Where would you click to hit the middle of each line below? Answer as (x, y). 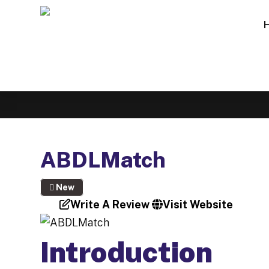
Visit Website (198, 204)
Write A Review (110, 204)
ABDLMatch (103, 160)
